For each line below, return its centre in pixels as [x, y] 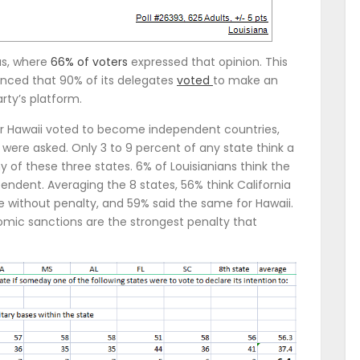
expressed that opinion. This [208, 62]
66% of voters [89, 62]
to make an [245, 81]
